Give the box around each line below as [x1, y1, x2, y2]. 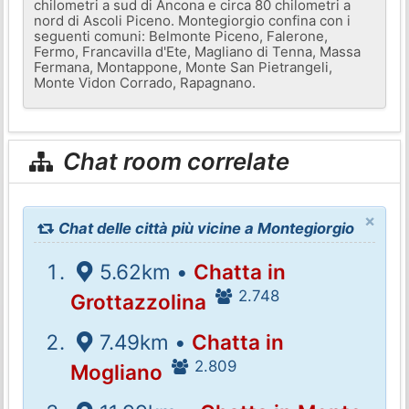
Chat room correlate [58, 147, 290, 176]
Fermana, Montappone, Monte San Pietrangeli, [34, 58, 333, 76]
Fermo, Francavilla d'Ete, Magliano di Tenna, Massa [34, 42, 362, 60]
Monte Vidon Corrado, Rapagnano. [34, 73, 257, 91]
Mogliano [70, 359, 163, 384]
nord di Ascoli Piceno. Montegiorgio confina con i [34, 11, 351, 29]
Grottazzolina [70, 288, 207, 314]
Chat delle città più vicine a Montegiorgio [55, 218, 355, 237]
